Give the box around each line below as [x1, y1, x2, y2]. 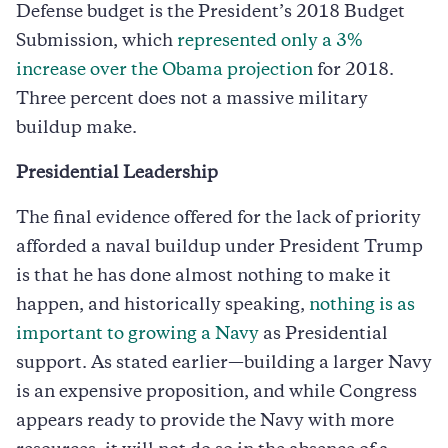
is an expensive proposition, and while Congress [16, 384, 417, 401]
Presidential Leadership [16, 165, 218, 182]
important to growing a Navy [16, 326, 259, 343]
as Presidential [259, 326, 388, 343]
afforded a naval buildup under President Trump [16, 239, 423, 256]
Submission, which [16, 33, 177, 50]
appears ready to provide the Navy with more [16, 413, 394, 430]
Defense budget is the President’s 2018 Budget [16, 4, 405, 21]
